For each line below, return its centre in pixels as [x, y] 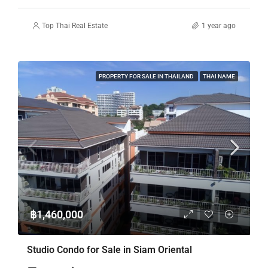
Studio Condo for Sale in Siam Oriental [109, 249]
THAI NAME [219, 76]
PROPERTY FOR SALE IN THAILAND [147, 76]
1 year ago [219, 25]
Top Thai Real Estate [75, 25]
